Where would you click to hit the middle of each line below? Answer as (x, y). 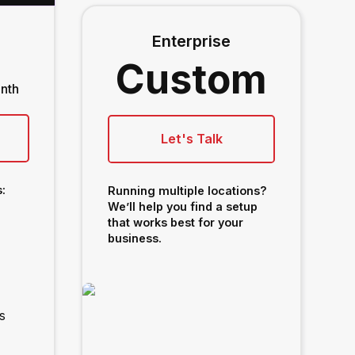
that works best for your (175, 223)
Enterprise (192, 42)
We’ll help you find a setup (182, 207)
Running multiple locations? (187, 191)
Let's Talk (191, 139)
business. (134, 239)
